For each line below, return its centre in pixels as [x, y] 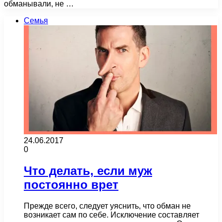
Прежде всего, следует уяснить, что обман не [107, 206]
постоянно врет [71, 184]
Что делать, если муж [88, 170]
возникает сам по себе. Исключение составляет [111, 215]
